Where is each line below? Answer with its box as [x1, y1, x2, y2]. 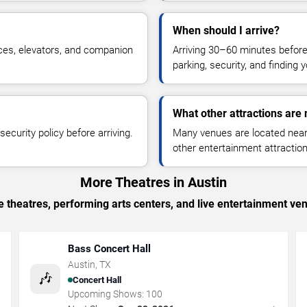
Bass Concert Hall [68, 243, 151, 255]
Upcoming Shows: [68, 288, 147, 299]
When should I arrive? [173, 24, 280, 37]
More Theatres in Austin [80, 174, 227, 191]
